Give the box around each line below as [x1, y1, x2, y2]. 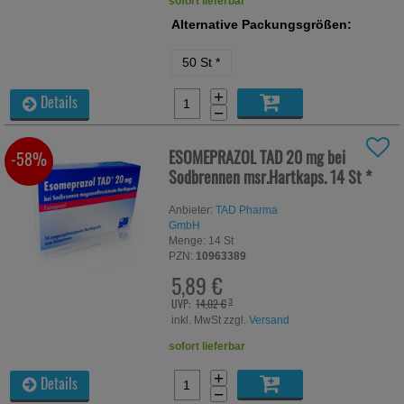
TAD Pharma [216, 203, 279, 216]
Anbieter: [169, 203, 214, 216]
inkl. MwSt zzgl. [171, 313, 250, 326]
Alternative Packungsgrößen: [171, 16, 353, 32]
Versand [249, 313, 290, 326]
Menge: [169, 234, 207, 247]
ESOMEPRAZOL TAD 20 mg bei [169, 143, 346, 169]
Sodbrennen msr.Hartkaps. [169, 163, 331, 188]
